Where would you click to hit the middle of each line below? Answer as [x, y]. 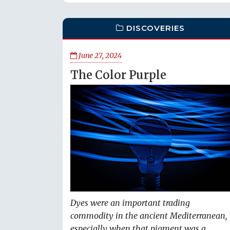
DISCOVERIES [156, 28]
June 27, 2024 [99, 55]
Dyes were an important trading [130, 203]
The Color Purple [118, 75]
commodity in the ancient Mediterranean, [149, 216]
